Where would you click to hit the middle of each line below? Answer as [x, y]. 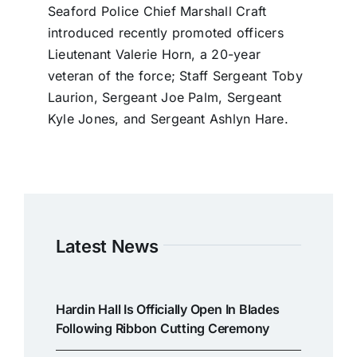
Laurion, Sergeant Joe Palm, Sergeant [165, 98]
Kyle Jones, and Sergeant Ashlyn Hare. [168, 119]
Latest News [107, 247]
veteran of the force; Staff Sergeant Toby [175, 76]
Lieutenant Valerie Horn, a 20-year [154, 55]
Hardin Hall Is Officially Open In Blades [167, 310]
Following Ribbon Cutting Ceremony [163, 329]
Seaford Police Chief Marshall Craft [157, 12]
